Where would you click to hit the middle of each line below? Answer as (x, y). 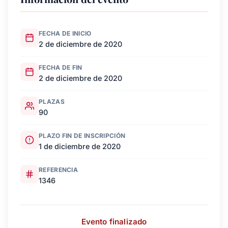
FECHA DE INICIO (65, 33)
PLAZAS (52, 102)
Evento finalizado (114, 222)
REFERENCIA (58, 170)
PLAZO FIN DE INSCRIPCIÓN (82, 136)
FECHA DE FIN (61, 67)
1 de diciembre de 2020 (80, 146)
